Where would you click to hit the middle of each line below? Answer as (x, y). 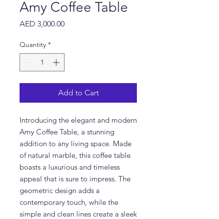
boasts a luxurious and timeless (70, 167)
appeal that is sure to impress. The (75, 179)
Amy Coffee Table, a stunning (67, 132)
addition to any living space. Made (76, 143)
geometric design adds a (60, 190)
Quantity (33, 44)
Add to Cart (78, 93)
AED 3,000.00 (42, 24)
